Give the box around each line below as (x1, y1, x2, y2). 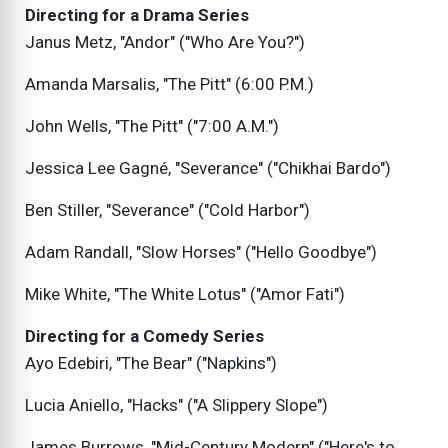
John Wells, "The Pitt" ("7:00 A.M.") (25, 116, 279, 137)
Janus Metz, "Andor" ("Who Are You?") (25, 32, 305, 53)
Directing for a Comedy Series (25, 326, 264, 347)
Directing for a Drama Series (25, 5, 249, 26)
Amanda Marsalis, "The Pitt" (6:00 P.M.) (25, 74, 314, 95)
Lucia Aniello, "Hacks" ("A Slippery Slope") (25, 395, 328, 416)
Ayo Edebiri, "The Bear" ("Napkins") (25, 353, 277, 374)
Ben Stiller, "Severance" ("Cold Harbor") (25, 200, 310, 221)
